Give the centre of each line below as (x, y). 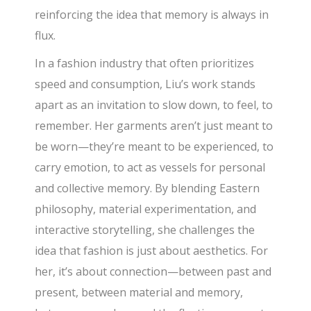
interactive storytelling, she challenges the (145, 230)
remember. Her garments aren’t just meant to (154, 126)
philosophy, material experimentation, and (146, 209)
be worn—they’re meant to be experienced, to (154, 147)
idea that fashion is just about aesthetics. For (152, 251)
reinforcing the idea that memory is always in (152, 15)
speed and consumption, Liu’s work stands (145, 84)
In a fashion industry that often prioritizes (145, 64)
